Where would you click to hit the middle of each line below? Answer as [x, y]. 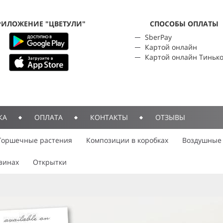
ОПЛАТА [49, 117]
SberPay [159, 37]
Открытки [50, 162]
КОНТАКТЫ [109, 117]
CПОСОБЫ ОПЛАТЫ [184, 24]
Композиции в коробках [127, 140]
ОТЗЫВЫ [170, 117]
